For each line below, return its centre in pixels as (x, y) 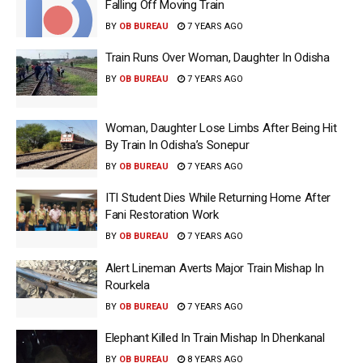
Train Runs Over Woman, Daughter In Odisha (218, 58)
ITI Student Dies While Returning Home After (218, 198)
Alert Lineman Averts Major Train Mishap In (215, 268)
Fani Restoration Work (162, 215)
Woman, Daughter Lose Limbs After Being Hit (221, 128)
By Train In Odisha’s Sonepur (177, 145)
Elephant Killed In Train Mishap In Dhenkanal (215, 338)
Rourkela (128, 285)
